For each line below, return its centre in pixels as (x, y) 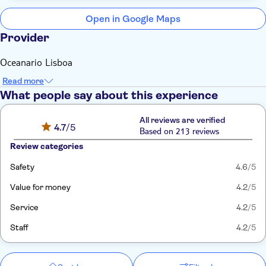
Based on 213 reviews (179, 132)
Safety (22, 167)
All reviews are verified (182, 120)
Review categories (47, 146)
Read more (23, 81)
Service (24, 207)
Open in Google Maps (133, 19)
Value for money (40, 187)
